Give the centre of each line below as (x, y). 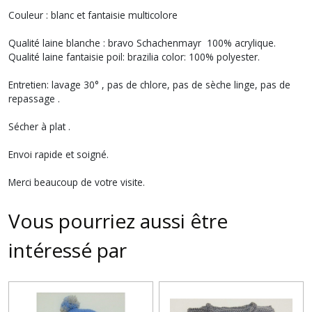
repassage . (36, 99)
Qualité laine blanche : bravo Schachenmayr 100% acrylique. (142, 43)
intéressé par (68, 250)
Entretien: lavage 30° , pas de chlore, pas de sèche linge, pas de (149, 85)
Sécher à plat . (41, 126)
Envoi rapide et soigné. (60, 154)
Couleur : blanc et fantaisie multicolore (94, 15)
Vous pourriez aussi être (118, 221)
